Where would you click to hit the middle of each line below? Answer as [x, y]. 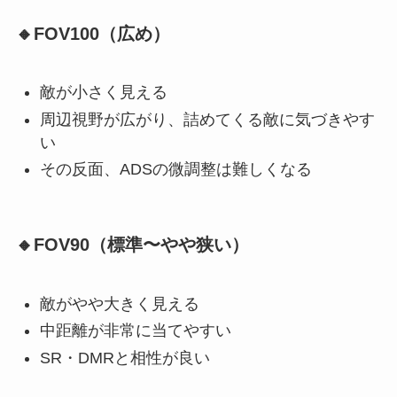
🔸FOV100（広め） [93, 33]
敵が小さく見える [103, 93]
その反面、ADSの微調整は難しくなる [175, 170]
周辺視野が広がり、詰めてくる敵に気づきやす [207, 119]
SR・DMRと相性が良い [125, 358]
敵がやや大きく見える [119, 304]
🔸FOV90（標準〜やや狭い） [132, 245]
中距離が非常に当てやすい [135, 331]
